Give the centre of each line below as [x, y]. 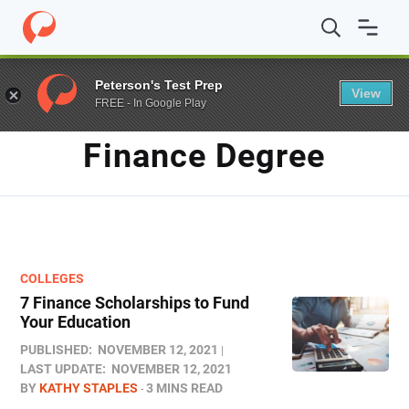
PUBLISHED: [56, 350]
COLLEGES [52, 278]
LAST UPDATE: [63, 369]
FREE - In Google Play [151, 103]
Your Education [75, 322]
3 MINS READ [184, 388]
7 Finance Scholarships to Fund [135, 303]
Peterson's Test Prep [159, 84]
